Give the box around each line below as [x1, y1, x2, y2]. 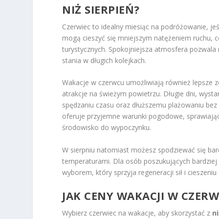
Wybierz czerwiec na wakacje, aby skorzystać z [62, 208, 213, 218]
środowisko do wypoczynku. [62, 123, 152, 132]
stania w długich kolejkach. [62, 55, 147, 65]
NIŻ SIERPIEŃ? [62, 1, 140, 17]
